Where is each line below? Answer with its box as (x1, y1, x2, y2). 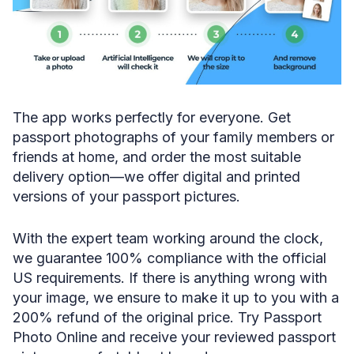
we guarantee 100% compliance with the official (13, 249, 326, 266)
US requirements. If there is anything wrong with (13, 269, 327, 286)
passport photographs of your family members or (13, 128, 334, 145)
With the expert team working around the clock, (13, 229, 323, 247)
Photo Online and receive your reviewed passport (13, 328, 336, 345)
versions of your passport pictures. (13, 187, 240, 205)
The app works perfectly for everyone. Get (13, 108, 291, 126)
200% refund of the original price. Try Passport (13, 308, 322, 326)
